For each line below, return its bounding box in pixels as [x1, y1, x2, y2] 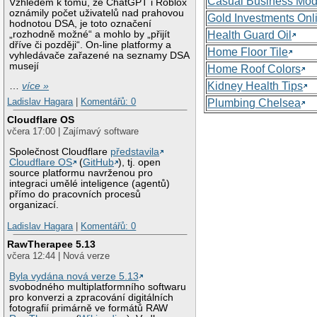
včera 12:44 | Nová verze [7, 250, 110, 262]
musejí [9, 60, 40, 71]
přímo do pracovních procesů [9, 189, 142, 200]
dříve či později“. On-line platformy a [9, 39, 172, 50]
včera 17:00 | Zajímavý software [7, 126, 139, 137]
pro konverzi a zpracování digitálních [9, 292, 174, 304]
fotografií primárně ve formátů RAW [9, 303, 168, 314]
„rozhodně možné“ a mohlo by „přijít [9, 28, 171, 40]
